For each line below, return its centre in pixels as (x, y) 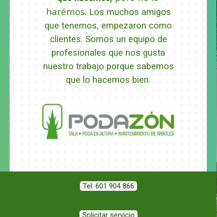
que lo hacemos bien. (108, 80)
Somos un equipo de (126, 39)
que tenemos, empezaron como (108, 26)
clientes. (67, 39)
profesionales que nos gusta (108, 53)
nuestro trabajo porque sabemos (108, 67)
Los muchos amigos (130, 12)
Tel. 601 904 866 (108, 186)
